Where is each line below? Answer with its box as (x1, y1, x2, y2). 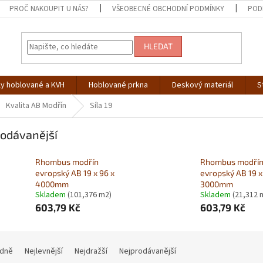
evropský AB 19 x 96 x (35, 168, 114, 178)
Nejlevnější (25, 245, 63, 258)
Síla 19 (90, 100, 112, 112)
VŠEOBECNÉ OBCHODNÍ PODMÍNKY (112, 4, 225, 14)
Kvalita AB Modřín (6, 100, 66, 112)
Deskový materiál (172, 79, 233, 91)
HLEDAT (144, 41, 173, 52)
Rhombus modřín (35, 157, 99, 167)
